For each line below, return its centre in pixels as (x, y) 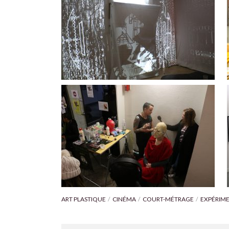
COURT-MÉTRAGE (168, 199)
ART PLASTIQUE (84, 199)
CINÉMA (124, 199)
